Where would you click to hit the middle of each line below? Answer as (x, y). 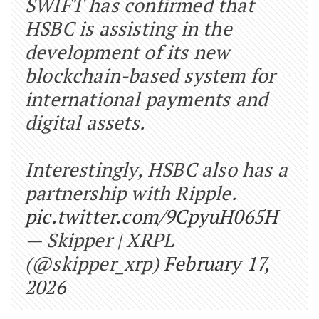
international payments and (147, 99)
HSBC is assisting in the (129, 28)
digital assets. (85, 122)
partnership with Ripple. (131, 193)
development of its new (127, 52)
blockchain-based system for (150, 75)
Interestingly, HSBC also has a (157, 169)
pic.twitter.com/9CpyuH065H (152, 216)
